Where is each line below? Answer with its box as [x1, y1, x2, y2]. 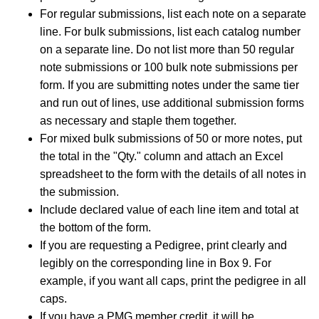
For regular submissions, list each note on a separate [40, 8, 306, 20]
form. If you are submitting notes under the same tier [40, 79, 299, 91]
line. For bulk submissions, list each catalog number [40, 26, 300, 38]
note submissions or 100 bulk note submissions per [40, 61, 298, 73]
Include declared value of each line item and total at [40, 204, 298, 216]
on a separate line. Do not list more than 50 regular [40, 43, 294, 56]
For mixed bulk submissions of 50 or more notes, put [40, 132, 302, 145]
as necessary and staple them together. [40, 115, 236, 127]
